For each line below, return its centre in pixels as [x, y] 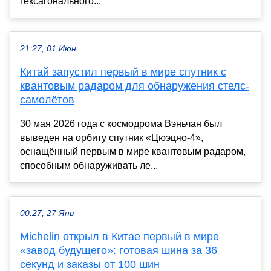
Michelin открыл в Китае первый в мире [119, 236]
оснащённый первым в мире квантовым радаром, [133, 151]
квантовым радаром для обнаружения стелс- [135, 86]
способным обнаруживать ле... [89, 165]
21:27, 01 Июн [48, 48]
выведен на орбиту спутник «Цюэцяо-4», [112, 137]
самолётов [47, 100]
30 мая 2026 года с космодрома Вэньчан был [121, 123]
